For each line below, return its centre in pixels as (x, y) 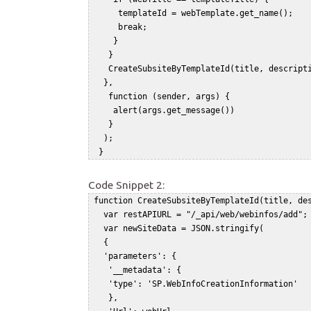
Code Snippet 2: (126, 185)
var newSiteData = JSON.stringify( (186, 229)
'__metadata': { (145, 270)
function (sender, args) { (167, 97)
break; (125, 27)
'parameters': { (142, 257)
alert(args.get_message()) (169, 111)
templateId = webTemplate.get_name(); (196, 14)
